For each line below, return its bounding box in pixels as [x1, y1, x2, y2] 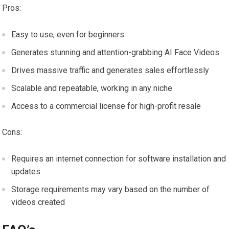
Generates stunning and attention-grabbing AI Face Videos [11, 48, 220, 58]
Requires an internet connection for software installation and [11, 154, 226, 164]
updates [11, 167, 41, 177]
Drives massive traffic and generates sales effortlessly [11, 65, 210, 76]
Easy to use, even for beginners [11, 30, 125, 40]
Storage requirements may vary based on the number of [11, 185, 210, 195]
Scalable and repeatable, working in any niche [11, 83, 173, 94]
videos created [11, 197, 65, 208]
